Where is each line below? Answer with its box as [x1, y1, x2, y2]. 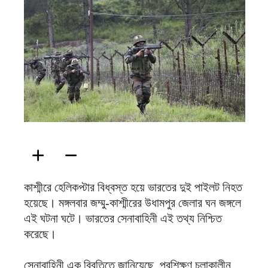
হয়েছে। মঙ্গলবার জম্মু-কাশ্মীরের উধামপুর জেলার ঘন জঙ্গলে [24, 196, 241, 209]
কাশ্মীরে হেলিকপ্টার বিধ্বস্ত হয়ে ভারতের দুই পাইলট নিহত [24, 180, 242, 194]
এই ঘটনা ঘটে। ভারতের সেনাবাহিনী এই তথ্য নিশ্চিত [24, 211, 222, 225]
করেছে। [24, 227, 56, 240]
